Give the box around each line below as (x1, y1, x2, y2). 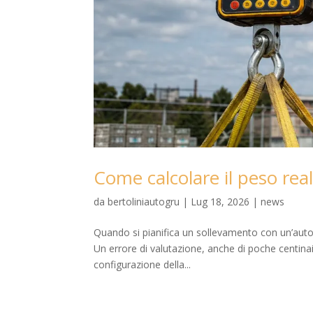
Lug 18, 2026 (191, 195, 250, 208)
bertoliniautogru (108, 195, 180, 208)
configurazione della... (94, 258, 191, 271)
